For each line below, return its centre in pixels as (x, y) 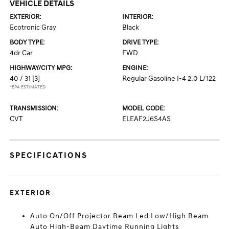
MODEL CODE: (143, 108)
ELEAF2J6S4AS (146, 119)
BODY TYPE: (27, 42)
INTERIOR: (138, 17)
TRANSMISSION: (34, 108)
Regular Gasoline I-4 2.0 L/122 (169, 78)
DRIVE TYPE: (140, 42)
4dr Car (21, 53)
